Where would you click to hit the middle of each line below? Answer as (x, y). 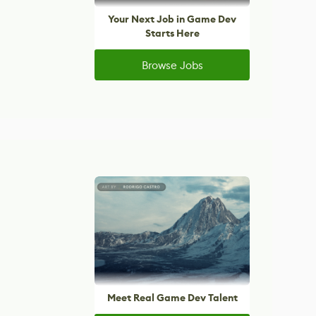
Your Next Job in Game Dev (172, 19)
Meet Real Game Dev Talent (172, 298)
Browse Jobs (172, 65)
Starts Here (172, 34)
